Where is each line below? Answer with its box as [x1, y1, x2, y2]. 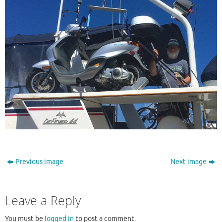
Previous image [15, 157, 64, 166]
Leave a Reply [5, 191, 81, 209]
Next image [170, 157, 207, 166]
